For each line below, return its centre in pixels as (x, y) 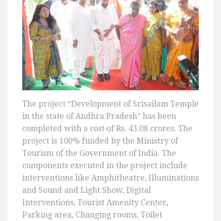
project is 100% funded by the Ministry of (100, 141)
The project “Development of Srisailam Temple (110, 104)
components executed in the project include (105, 165)
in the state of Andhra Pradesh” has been (99, 116)
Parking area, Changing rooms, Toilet (92, 215)
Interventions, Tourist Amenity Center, (95, 202)
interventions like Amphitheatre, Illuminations (110, 178)
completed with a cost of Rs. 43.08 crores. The (107, 128)
